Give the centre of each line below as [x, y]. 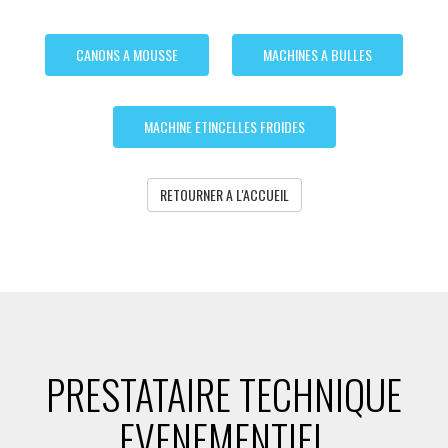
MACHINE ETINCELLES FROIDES [224, 126]
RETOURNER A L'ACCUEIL [224, 194]
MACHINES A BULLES [317, 54]
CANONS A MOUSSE [127, 54]
